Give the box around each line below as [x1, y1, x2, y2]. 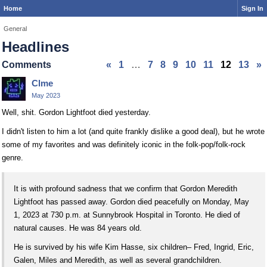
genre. [2, 153, 23, 162]
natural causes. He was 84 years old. [14, 223, 142, 232]
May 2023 [32, 92, 60, 99]
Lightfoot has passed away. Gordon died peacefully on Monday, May [14, 197, 249, 206]
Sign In [241, 5, 263, 12]
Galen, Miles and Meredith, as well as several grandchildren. [14, 255, 222, 265]
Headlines [2, 39, 69, 55]
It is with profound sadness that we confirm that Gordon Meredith [14, 184, 237, 193]
